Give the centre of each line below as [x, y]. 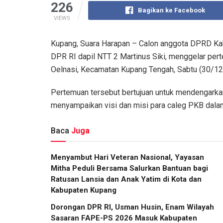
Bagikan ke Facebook [172, 10]
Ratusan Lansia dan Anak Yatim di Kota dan [126, 179]
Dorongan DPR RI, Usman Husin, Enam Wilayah [132, 207]
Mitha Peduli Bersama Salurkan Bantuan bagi [129, 168]
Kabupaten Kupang [84, 190]
